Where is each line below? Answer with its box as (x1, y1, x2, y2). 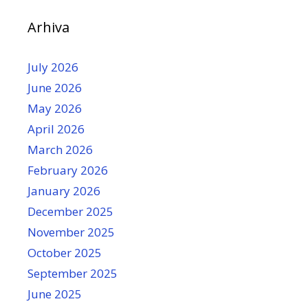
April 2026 (27, 121, 85, 137)
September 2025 (27, 265, 118, 281)
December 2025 (27, 203, 113, 219)
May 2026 (27, 100, 82, 116)
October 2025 (27, 245, 102, 261)
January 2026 (27, 183, 100, 199)
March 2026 (27, 142, 93, 157)
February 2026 (27, 162, 108, 178)
